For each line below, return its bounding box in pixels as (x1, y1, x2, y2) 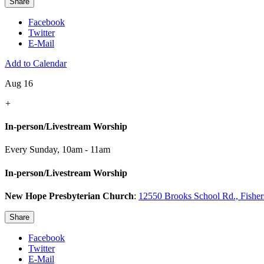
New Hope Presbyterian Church (5, 190, 134, 201)
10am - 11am (62, 144, 110, 155)
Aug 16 (5, 78, 33, 88)
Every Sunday (5, 144, 57, 155)
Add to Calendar (5, 58, 67, 68)
